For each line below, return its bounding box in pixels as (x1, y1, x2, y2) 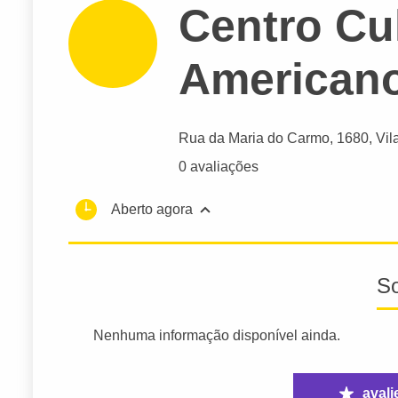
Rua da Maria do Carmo (179, 131, 330, 147)
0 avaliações (179, 159, 259, 175)
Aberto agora (111, 202, 193, 218)
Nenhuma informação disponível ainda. (93, 328, 341, 344)
